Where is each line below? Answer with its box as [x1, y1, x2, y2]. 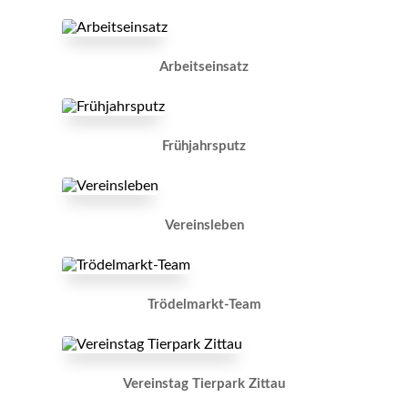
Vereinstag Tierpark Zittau [123, 377, 285, 392]
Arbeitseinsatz [159, 60, 249, 75]
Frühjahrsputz [162, 139, 246, 154]
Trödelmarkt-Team [147, 298, 261, 312]
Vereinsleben [164, 219, 244, 233]
